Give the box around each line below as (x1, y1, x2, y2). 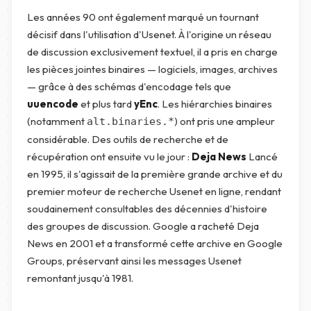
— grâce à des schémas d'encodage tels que (27, 80, 231, 93)
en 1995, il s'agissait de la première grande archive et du (27, 167, 283, 180)
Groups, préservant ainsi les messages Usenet (27, 254, 242, 267)
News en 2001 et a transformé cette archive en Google (27, 237, 283, 250)
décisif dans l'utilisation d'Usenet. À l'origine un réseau (27, 28, 271, 41)
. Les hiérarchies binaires (158, 97, 272, 110)
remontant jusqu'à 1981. (27, 271, 133, 285)
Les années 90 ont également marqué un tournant (27, 10, 259, 24)
